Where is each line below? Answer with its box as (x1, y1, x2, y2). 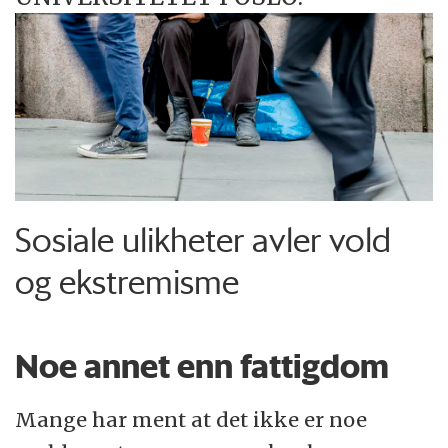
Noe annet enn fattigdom (15, 346, 390, 387)
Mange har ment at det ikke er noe (15, 407, 368, 433)
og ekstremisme (15, 261, 240, 303)
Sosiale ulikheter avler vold (15, 219, 392, 261)
